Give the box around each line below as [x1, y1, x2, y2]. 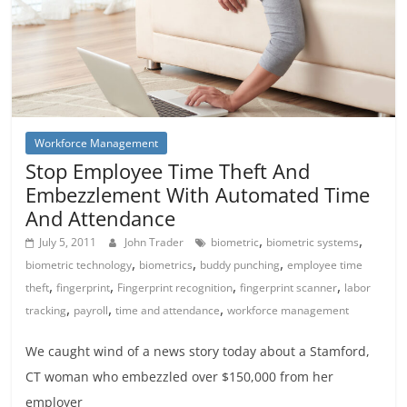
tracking [25, 302, 67, 318]
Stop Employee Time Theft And [25, 156, 311, 184]
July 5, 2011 [39, 233, 97, 250]
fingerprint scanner [240, 279, 338, 295]
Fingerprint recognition [117, 279, 233, 295]
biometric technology [25, 256, 133, 273]
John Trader [124, 233, 187, 250]
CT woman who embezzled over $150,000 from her [25, 367, 334, 385]
